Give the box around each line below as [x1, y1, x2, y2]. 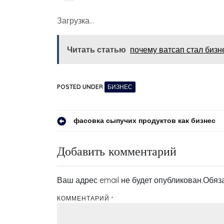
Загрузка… [57, 15, 94, 25]
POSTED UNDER [57, 83, 104, 90]
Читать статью [67, 44, 126, 54]
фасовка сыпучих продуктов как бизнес [73, 116, 215, 125]
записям [56, 152, 111, 172]
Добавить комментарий [57, 143, 176, 158]
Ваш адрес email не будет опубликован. [57, 175, 203, 185]
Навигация [56, 114, 129, 134]
